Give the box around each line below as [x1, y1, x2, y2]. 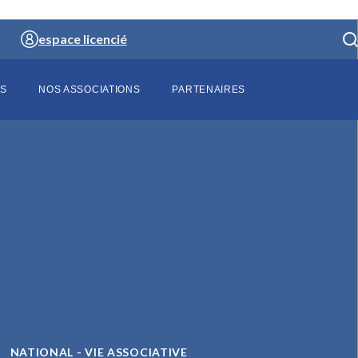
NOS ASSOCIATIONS [38, 84, 141, 95]
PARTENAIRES [172, 84, 246, 95]
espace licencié [38, 31, 127, 46]
